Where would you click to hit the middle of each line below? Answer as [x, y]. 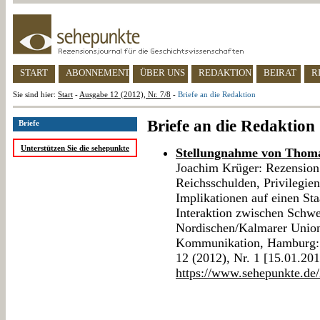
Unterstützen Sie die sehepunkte [75, 148]
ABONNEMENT [98, 72]
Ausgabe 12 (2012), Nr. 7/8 [125, 94]
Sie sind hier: [35, 94]
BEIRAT [280, 72]
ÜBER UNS [162, 72]
